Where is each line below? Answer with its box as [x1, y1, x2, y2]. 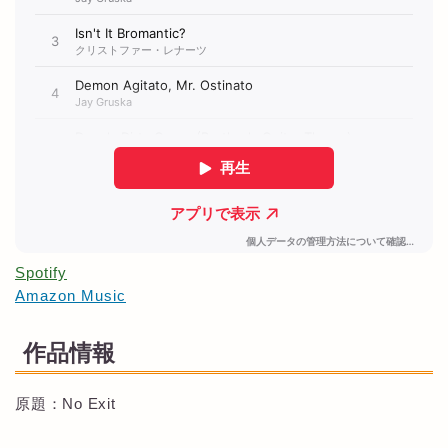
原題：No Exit [15, 395, 116, 413]
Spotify [15, 263, 67, 281]
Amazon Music [15, 286, 126, 304]
